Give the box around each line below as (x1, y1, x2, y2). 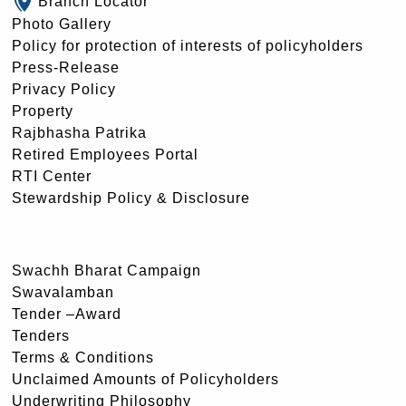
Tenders (12, 327, 70, 343)
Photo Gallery (12, 15, 111, 32)
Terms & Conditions (12, 349, 154, 365)
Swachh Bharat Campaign (12, 262, 201, 278)
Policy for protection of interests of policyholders (12, 37, 363, 53)
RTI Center (12, 168, 92, 184)
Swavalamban (12, 284, 114, 300)
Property (12, 102, 73, 119)
